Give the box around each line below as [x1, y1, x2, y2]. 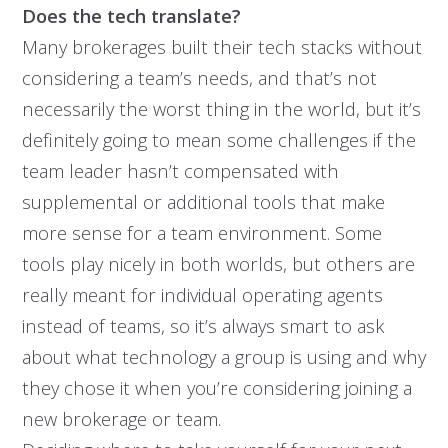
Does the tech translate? [21, 3, 241, 29]
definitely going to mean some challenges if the [21, 127, 416, 153]
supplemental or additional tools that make [21, 189, 385, 215]
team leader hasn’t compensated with [21, 158, 339, 184]
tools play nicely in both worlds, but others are [21, 251, 415, 277]
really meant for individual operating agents [21, 282, 383, 308]
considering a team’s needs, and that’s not [21, 65, 377, 91]
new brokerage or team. [21, 406, 221, 432]
